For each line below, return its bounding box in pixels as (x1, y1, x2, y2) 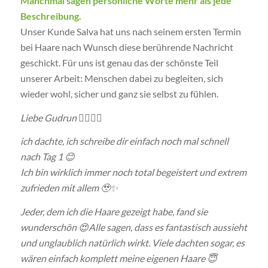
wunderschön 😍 (20, 221, 89, 233)
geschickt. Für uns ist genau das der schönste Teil (20, 57, 218, 69)
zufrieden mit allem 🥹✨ (20, 182, 118, 194)
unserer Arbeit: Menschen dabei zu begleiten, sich (20, 72, 223, 84)
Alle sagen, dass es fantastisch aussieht (88, 221, 247, 233)
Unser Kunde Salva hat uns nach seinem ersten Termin (20, 26, 241, 38)
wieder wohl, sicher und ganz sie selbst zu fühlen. (20, 88, 218, 100)
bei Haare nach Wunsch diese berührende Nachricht (20, 41, 233, 53)
